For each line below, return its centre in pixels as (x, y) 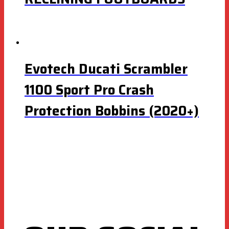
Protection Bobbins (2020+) (112, 111)
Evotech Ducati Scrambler (106, 69)
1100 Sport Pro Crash (89, 90)
